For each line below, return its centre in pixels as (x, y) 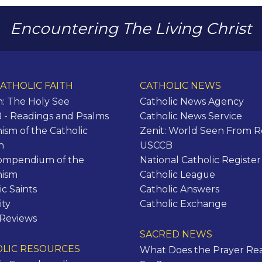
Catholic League (177, 175)
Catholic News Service (191, 116)
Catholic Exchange (183, 204)
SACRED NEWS (176, 234)
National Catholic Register (200, 160)
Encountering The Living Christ (131, 28)
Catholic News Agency (192, 102)
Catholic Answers (180, 189)
